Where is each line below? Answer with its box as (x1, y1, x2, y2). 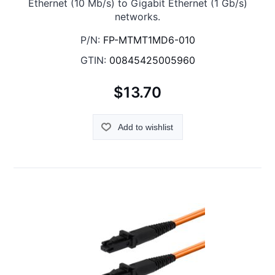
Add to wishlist (117, 122, 173, 132)
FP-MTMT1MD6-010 (103, 34, 195, 47)
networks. (115, 10, 160, 23)
